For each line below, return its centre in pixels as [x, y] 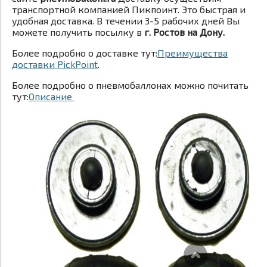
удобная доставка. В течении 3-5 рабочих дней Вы [126, 21]
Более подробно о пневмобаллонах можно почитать [130, 85]
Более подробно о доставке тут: [85, 53]
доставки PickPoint [55, 64]
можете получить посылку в [77, 32]
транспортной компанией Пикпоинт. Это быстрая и [129, 9]
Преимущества [193, 53]
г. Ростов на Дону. [183, 32]
